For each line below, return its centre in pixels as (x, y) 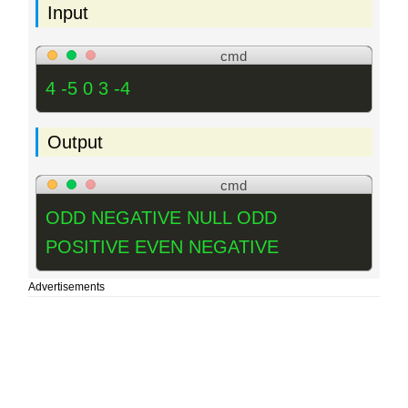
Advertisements (66, 287)
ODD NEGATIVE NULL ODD (161, 218)
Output (75, 143)
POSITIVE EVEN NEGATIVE (162, 247)
